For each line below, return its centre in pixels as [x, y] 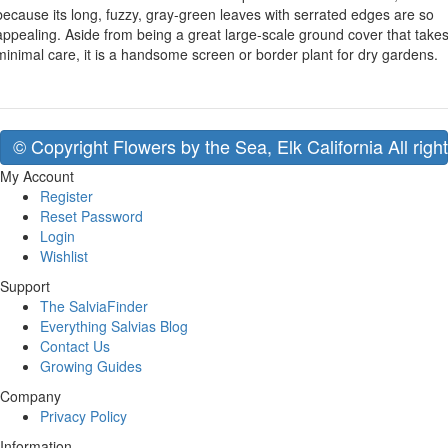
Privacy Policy [83, 416]
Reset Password [91, 216]
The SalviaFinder [94, 306]
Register [66, 196]
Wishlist [64, 256]
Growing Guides [91, 366]
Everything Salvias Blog [114, 326]
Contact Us [75, 346]
